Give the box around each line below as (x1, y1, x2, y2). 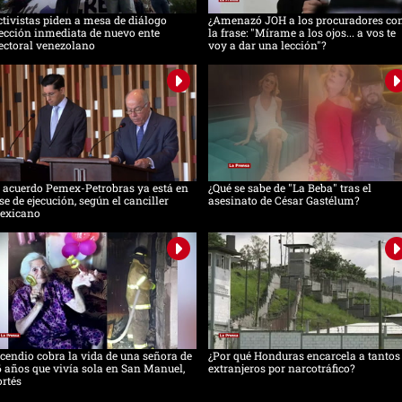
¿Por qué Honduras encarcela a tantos (207, 348, 400, 363)
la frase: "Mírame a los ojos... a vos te (207, 25, 396, 40)
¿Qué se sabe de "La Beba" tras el (207, 180, 371, 196)
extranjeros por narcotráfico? (207, 361, 355, 376)
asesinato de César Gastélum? (207, 193, 360, 208)
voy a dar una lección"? (207, 38, 327, 53)
